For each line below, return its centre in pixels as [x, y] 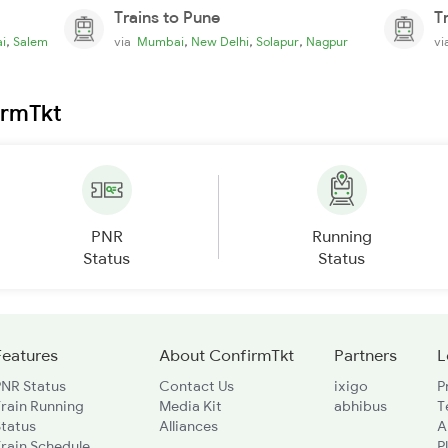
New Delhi [220, 41]
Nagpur [327, 41]
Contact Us [196, 385]
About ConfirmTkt [226, 354]
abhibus [360, 405]
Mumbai [160, 41]
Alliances [188, 425]
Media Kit [190, 405]
